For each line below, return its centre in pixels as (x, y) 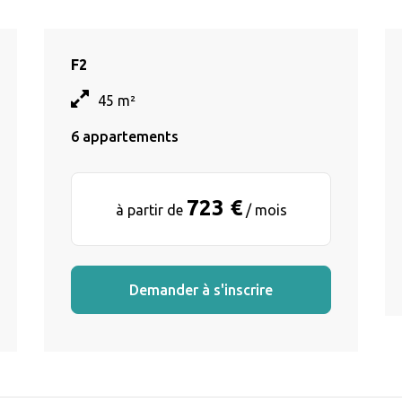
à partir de (151, 210)
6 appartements (125, 136)
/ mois (264, 210)
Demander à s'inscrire (201, 289)
